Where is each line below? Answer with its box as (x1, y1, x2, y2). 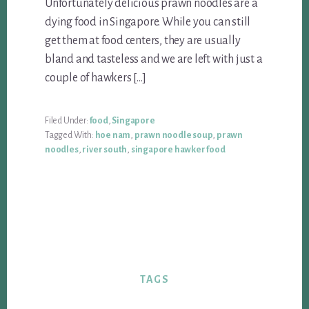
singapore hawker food (130, 145, 226, 155)
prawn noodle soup (134, 130, 213, 141)
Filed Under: (45, 116, 90, 126)
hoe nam (94, 130, 131, 141)
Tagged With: (45, 130, 95, 141)
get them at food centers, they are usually (45, 34, 241, 48)
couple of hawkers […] (45, 72, 146, 85)
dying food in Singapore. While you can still (45, 16, 251, 29)
